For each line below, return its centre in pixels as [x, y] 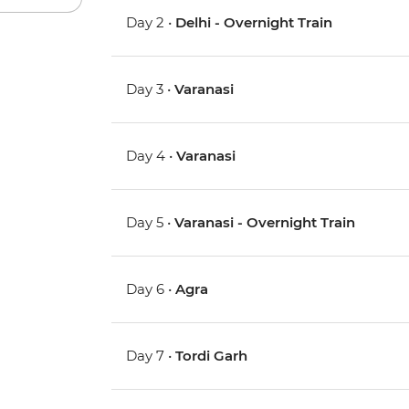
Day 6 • [151, 289]
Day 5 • [151, 223]
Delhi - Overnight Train [254, 23]
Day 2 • [151, 23]
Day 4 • [152, 156]
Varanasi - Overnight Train [265, 223]
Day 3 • [151, 89]
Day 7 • [151, 356]
